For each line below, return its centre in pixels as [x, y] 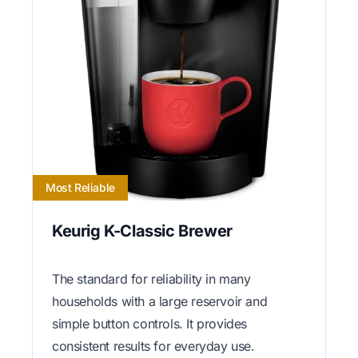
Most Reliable [80, 187]
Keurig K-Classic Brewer [142, 231]
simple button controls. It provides [150, 323]
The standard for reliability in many [151, 278]
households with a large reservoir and [160, 301]
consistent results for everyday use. [153, 346]
